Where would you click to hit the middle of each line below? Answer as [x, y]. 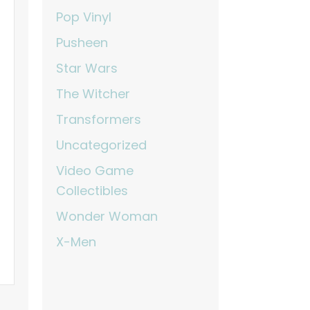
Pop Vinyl [84, 17]
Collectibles [92, 191]
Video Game [95, 171]
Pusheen [82, 43]
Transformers [99, 120]
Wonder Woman [107, 217]
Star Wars [87, 69]
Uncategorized [102, 145]
